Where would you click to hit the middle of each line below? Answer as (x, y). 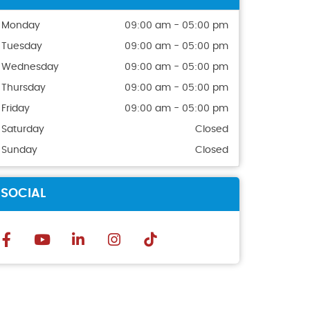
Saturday (23, 129)
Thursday (24, 88)
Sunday (19, 150)
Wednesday (30, 67)
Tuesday (22, 46)
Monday (21, 26)
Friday (16, 109)
